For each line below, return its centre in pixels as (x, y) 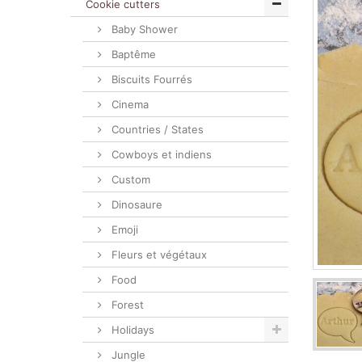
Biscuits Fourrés (150, 79)
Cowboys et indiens (160, 154)
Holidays (131, 330)
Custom (129, 179)
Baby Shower (143, 29)
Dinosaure (135, 204)
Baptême (132, 54)
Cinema (128, 104)
